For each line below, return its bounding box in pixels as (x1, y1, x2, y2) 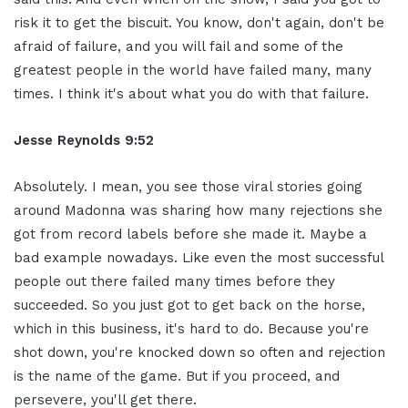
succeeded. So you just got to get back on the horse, (14, 296, 365, 313)
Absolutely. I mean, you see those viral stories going (14, 178, 362, 195)
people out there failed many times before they (14, 272, 335, 290)
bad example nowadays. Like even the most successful (14, 249, 383, 266)
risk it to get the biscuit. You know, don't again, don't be (14, 14, 384, 31)
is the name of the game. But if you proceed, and (14, 367, 340, 384)
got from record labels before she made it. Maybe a (14, 225, 367, 242)
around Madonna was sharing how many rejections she (14, 201, 382, 219)
